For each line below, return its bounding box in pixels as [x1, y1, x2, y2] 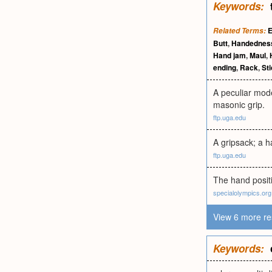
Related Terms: [213, 25, 266, 36]
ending [213, 62, 236, 73]
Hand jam [213, 50, 246, 61]
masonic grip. [213, 98, 265, 110]
